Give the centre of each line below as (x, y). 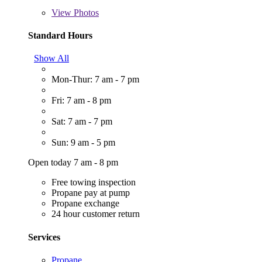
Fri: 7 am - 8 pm (81, 101)
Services (44, 237)
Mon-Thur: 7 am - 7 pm (95, 80)
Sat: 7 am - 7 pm (82, 122)
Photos (85, 12)
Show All (51, 58)
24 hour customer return (96, 214)
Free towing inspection (94, 182)
